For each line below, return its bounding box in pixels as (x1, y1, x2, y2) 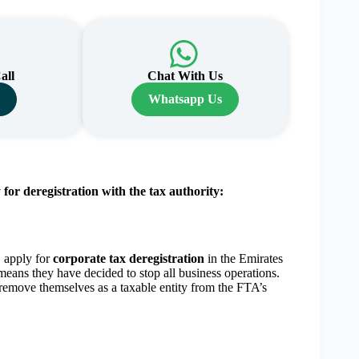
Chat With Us (147, 68, 223, 83)
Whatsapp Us (147, 91, 222, 106)
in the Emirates (204, 251, 283, 265)
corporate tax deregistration (53, 251, 204, 265)
